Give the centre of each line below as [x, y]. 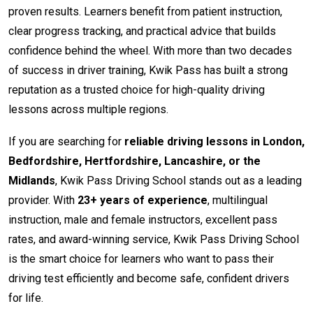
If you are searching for [66, 142]
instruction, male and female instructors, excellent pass [143, 220]
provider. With [43, 201]
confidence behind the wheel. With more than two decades [150, 51]
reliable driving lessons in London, [214, 142]
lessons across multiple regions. [88, 110]
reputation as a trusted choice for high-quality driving [137, 90]
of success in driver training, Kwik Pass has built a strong [148, 71]
